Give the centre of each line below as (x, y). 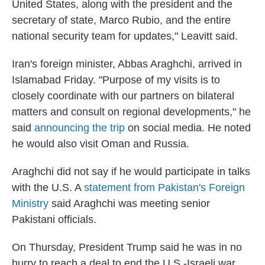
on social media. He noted (188, 128)
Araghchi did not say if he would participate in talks (131, 172)
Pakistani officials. (54, 219)
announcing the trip (80, 128)
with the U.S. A (48, 188)
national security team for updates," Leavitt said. (125, 36)
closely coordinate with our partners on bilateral (123, 96)
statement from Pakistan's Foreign (164, 188)
